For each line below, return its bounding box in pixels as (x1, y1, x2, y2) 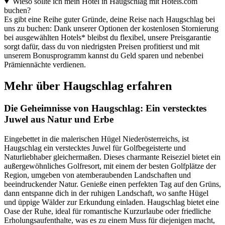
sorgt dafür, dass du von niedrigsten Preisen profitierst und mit (4, 42, 199, 51)
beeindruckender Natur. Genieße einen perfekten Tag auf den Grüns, (4, 179, 221, 188)
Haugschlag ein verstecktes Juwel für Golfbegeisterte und (4, 143, 186, 152)
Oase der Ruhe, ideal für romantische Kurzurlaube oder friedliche (4, 206, 211, 215)
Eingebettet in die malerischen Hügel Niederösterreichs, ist (4, 134, 189, 143)
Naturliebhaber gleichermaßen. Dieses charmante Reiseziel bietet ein (4, 152, 220, 161)
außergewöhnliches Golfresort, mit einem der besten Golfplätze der (4, 161, 216, 170)
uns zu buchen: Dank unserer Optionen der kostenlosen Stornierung (4, 24, 218, 33)
